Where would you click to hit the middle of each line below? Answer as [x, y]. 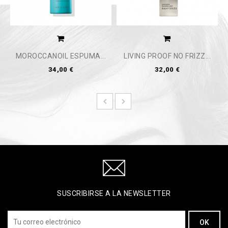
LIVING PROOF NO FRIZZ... [167, 56]
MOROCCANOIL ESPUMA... [61, 56]
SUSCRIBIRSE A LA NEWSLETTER [114, 193]
